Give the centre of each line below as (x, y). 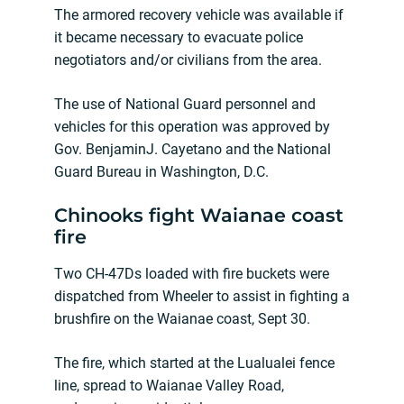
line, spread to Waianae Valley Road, (169, 386)
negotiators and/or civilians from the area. (188, 60)
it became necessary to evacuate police (179, 38)
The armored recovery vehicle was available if (199, 15)
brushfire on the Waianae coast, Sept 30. (182, 319)
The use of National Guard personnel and (185, 105)
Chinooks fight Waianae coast (199, 216)
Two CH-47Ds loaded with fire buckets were (192, 274)
